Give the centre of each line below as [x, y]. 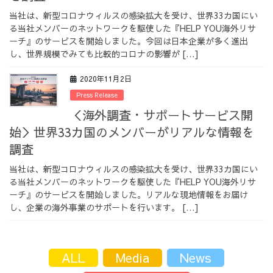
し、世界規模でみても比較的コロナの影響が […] [104, 54]
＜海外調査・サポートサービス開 [161, 115]
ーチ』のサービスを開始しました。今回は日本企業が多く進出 [129, 41]
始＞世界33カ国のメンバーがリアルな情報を [132, 132]
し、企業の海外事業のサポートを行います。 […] [104, 207]
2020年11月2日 [106, 79]
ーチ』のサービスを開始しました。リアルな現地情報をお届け [129, 194]
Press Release [97, 95]
